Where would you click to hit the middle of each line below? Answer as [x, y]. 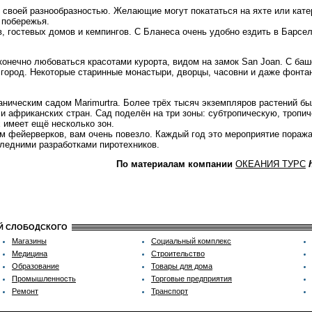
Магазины [29, 241]
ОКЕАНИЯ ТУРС [271, 164]
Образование [36, 266]
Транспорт [170, 291]
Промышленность [44, 279]
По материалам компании [174, 164]
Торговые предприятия [192, 279]
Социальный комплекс [191, 241]
